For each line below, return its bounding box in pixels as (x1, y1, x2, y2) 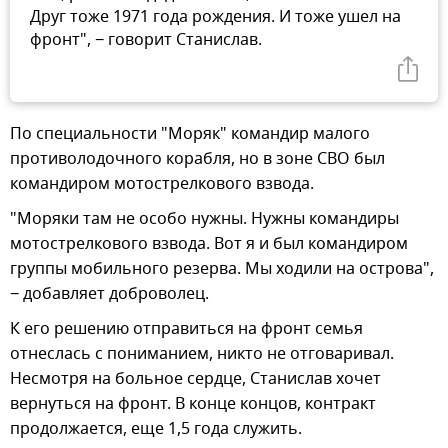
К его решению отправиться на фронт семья (10, 316, 363, 341)
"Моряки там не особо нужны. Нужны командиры (10, 206, 399, 231)
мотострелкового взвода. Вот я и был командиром (10, 231, 408, 256)
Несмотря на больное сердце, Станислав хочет (10, 366, 381, 391)
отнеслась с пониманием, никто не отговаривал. (10, 341, 394, 366)
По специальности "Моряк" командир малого (10, 121, 370, 146)
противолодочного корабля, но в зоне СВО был (10, 146, 385, 171)
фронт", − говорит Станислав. (30, 27, 262, 52)
